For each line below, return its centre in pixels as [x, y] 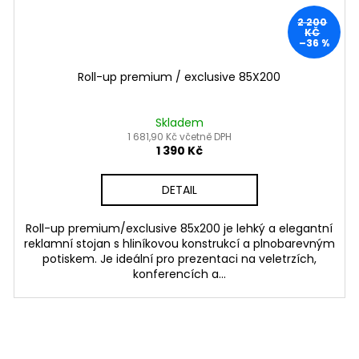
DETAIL [179, 190]
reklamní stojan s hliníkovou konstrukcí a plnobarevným [179, 243]
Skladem [179, 122]
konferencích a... [179, 274]
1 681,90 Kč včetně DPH [179, 136]
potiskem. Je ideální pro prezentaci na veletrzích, [179, 258]
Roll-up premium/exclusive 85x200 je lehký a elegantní [179, 228]
